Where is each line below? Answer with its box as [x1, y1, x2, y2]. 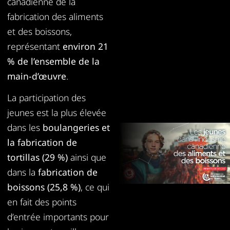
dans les [7, 121, 43, 133]
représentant [7, 40, 63, 52]
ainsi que [68, 150, 106, 163]
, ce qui [81, 180, 109, 193]
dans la [7, 165, 38, 178]
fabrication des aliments [7, 10, 103, 23]
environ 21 [63, 40, 108, 52]
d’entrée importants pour [7, 210, 109, 223]
